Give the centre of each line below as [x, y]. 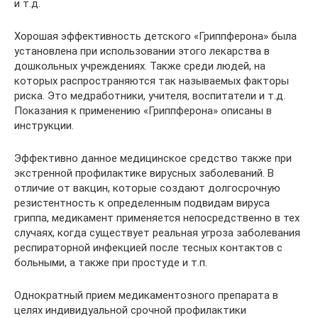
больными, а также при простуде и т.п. [111, 263]
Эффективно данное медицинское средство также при [153, 158]
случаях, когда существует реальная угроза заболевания [157, 233]
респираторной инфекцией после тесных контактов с [148, 248]
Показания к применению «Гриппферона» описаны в [143, 111]
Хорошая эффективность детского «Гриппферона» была [155, 36]
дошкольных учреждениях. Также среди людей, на [140, 66]
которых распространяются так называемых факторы [152, 81]
